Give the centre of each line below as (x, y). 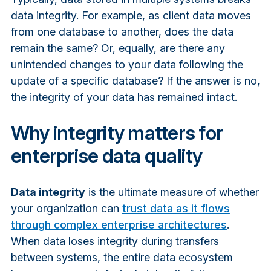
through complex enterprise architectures (119, 224)
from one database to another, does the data (122, 31)
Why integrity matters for (117, 132)
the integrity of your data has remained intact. (124, 97)
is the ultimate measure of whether (172, 192)
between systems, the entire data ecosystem (122, 257)
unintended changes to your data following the (127, 64)
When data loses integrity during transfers (115, 241)
